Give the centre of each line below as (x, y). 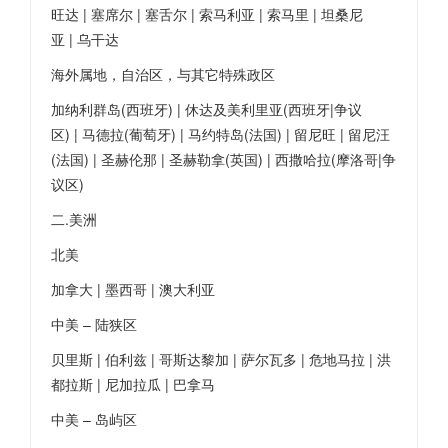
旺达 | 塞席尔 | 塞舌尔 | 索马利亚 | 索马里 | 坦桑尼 (207, 14)
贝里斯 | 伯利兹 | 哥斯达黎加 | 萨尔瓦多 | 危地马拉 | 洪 (221, 359)
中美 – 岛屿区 (94, 419)
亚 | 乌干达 (85, 39)
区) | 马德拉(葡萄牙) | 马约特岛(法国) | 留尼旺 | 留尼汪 (220, 134)
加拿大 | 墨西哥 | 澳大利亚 (133, 289)
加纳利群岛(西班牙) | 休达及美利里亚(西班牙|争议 (206, 109)
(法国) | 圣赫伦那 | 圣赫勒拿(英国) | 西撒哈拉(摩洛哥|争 (223, 159)
